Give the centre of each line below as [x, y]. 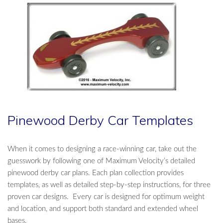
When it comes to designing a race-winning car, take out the [102, 149]
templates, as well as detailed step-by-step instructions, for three [109, 185]
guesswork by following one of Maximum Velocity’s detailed [101, 161]
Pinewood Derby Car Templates [100, 120]
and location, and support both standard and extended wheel [103, 209]
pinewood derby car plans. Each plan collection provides [96, 173]
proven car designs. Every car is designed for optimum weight [106, 197]
